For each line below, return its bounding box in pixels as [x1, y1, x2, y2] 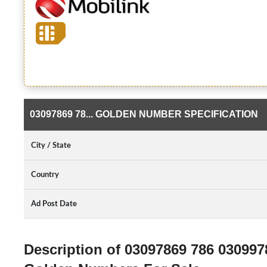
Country [31, 170, 59, 179]
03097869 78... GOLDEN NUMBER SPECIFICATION [30, 109, 258, 119]
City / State [31, 141, 71, 150]
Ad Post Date [31, 200, 77, 208]
